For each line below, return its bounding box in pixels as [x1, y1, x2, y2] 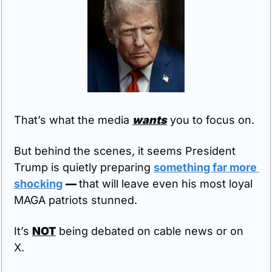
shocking [14, 177, 63, 190]
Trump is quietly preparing [14, 160, 154, 174]
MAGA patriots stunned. [14, 193, 137, 206]
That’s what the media [14, 113, 132, 126]
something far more [154, 160, 257, 174]
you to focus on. [167, 113, 254, 126]
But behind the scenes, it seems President [14, 144, 236, 157]
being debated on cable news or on [56, 224, 243, 237]
